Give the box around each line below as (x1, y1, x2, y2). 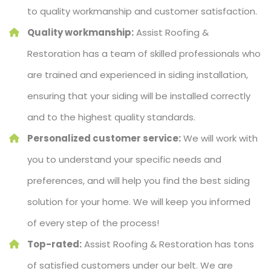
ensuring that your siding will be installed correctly (27, 90, 250, 103)
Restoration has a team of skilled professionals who (27, 47, 261, 60)
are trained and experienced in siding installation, (27, 68, 248, 82)
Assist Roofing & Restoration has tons (82, 238, 254, 251)
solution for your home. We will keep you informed (27, 195, 250, 209)
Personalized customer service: (27, 132, 181, 145)
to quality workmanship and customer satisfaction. (27, 5, 257, 18)
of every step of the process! (27, 217, 159, 230)
